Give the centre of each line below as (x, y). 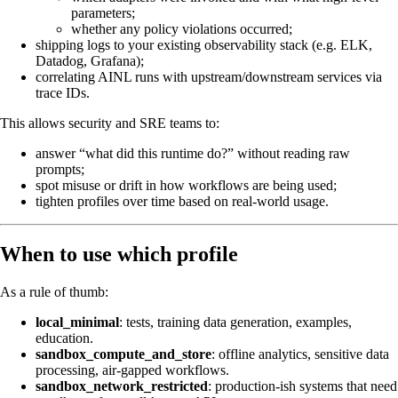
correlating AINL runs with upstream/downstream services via (209, 76)
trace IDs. (63, 92)
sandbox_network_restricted (122, 386)
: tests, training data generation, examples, (235, 322)
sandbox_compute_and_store (123, 354)
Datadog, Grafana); (90, 60)
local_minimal (77, 322)
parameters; (103, 12)
